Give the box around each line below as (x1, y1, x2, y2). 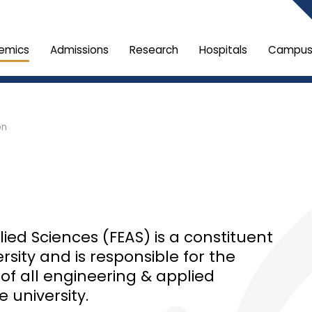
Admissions (50, 42, 109, 57)
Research (130, 42, 178, 57)
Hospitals (199, 42, 247, 57)
